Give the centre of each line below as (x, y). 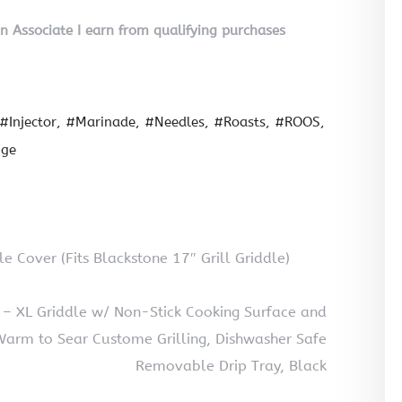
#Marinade (100, 122)
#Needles (175, 122)
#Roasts (240, 122)
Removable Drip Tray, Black (231, 366)
